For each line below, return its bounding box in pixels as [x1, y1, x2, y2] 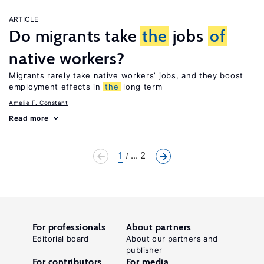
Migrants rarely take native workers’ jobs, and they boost [9, 71, 243, 80]
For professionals [32, 222, 106, 233]
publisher [126, 245, 163, 255]
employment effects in [9, 82, 104, 91]
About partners [126, 222, 192, 233]
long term [120, 82, 163, 91]
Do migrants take [9, 26, 141, 46]
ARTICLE [9, 15, 38, 24]
